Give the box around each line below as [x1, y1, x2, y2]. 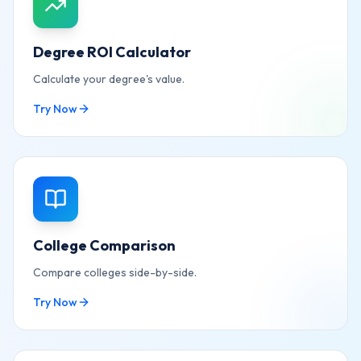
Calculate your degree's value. [33, 72, 185, 86]
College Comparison [33, 236, 176, 255]
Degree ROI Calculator [33, 43, 191, 61]
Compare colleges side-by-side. [33, 265, 197, 280]
